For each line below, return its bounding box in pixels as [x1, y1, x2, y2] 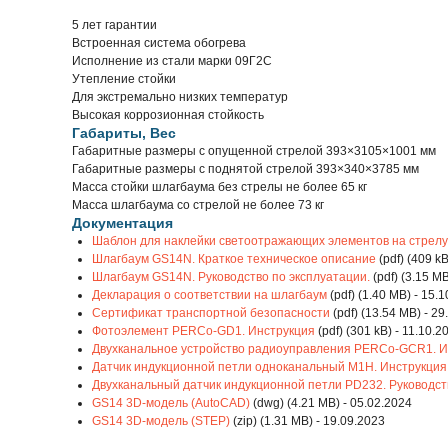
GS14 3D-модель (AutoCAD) [92, 396, 250, 410]
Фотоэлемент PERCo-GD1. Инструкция [92, 324, 315, 338]
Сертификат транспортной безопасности [92, 306, 330, 320]
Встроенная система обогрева [72, 36, 246, 50]
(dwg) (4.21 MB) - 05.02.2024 [250, 396, 412, 410]
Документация [72, 215, 173, 231]
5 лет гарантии [72, 18, 157, 32]
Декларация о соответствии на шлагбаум [92, 288, 327, 302]
